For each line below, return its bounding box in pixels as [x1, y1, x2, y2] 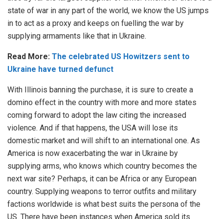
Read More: [7, 52, 52, 62]
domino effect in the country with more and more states [7, 98, 197, 108]
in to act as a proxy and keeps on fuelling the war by [7, 19, 184, 28]
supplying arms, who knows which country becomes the [7, 161, 197, 171]
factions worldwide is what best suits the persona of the [7, 199, 200, 209]
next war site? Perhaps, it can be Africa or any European [7, 174, 197, 184]
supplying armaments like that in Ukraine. [7, 31, 146, 41]
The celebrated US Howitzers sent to [52, 52, 190, 62]
